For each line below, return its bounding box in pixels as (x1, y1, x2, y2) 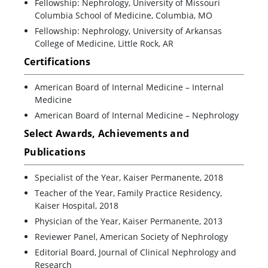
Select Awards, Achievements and (24, 127, 190, 141)
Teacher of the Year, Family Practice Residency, (35, 187, 222, 199)
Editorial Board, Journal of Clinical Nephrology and (35, 246, 236, 258)
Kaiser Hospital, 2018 (35, 200, 118, 212)
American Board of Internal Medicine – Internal (35, 81, 224, 93)
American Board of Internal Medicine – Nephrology (35, 109, 239, 121)
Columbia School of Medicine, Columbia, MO (35, 10, 212, 22)
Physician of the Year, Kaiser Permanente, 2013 (35, 215, 223, 227)
